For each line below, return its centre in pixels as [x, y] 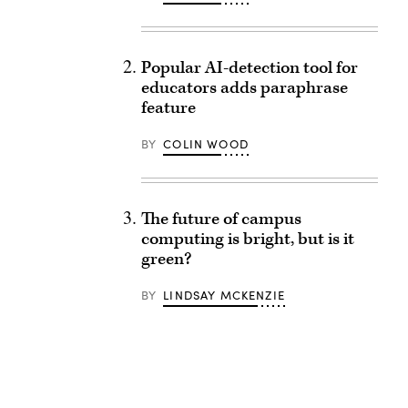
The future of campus [221, 219]
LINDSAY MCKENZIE [224, 295]
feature [168, 108]
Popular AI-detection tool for [249, 68]
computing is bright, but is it [247, 239]
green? [166, 259]
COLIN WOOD [206, 144]
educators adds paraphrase [244, 88]
